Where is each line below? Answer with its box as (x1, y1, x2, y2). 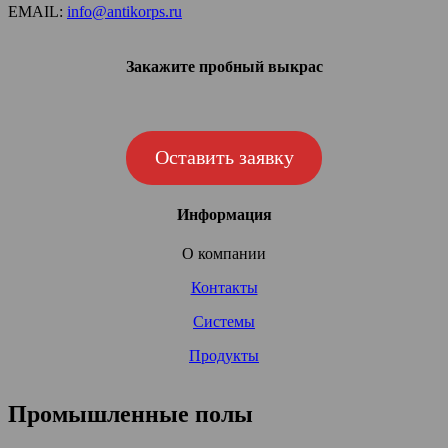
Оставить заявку (154, 146, 294, 169)
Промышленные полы (8, 401, 253, 428)
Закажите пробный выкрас (125, 57, 323, 75)
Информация (176, 206, 272, 224)
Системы (193, 313, 255, 331)
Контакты (190, 279, 258, 297)
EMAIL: (8, 2, 67, 20)
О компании (182, 245, 266, 263)
